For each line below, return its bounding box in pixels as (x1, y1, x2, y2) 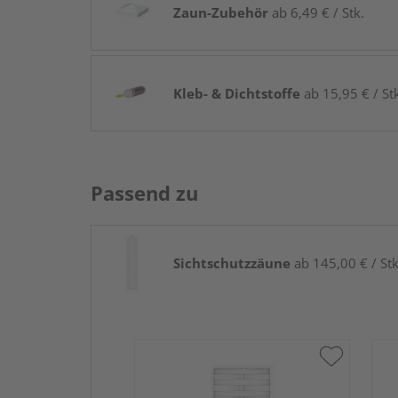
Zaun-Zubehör (173, 3, 268, 21)
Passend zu (91, 179, 198, 206)
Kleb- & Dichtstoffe (173, 84, 300, 102)
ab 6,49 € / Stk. (268, 3, 364, 21)
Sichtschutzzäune (173, 253, 291, 272)
